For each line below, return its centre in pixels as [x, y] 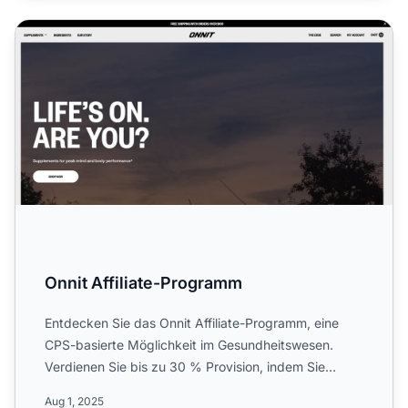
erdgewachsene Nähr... [114, 388]
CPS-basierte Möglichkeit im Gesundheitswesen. [189, 344]
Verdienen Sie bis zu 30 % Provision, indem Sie [185, 366]
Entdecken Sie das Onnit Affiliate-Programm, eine [192, 322]
